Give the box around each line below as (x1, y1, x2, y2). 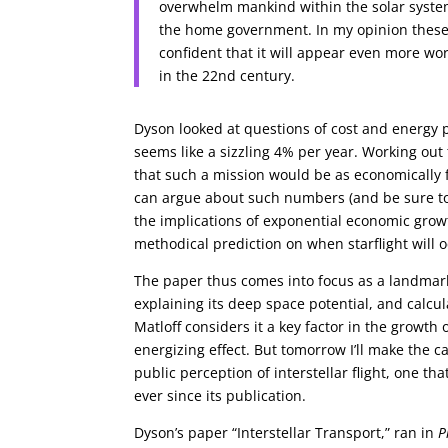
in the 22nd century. (159, 66, 296, 86)
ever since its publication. (134, 386, 307, 406)
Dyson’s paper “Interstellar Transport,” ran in (134, 423, 439, 443)
